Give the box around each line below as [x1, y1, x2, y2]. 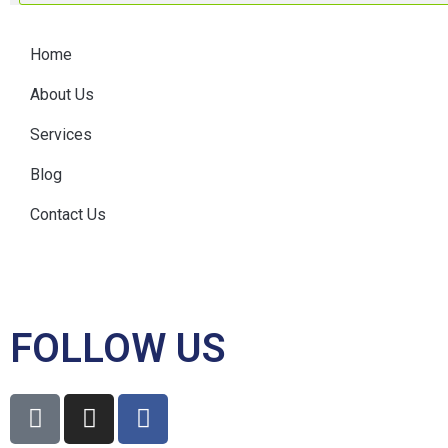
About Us [30, 84, 94, 104]
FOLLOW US [10, 324, 226, 372]
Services [30, 124, 92, 144]
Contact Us [30, 204, 106, 224]
